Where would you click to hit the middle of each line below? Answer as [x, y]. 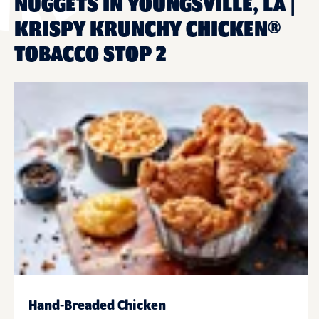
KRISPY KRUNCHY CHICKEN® [147, 30]
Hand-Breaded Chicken [97, 307]
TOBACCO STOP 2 [90, 54]
